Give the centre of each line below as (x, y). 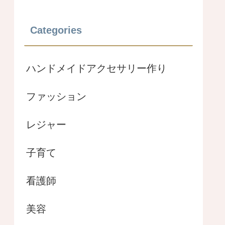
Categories (56, 30)
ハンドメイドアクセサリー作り (96, 68)
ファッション (56, 96)
